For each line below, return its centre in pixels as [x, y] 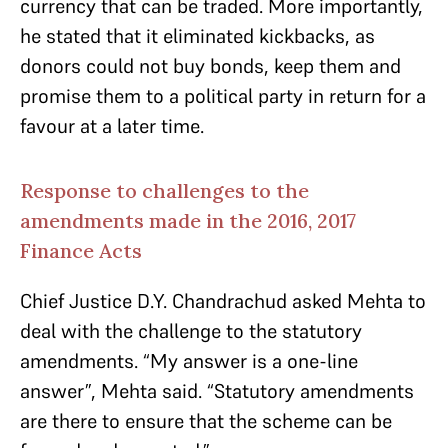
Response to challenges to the [164, 190]
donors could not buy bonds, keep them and [210, 66]
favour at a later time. [114, 126]
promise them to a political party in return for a [223, 96]
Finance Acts [81, 250]
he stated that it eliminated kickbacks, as [197, 36]
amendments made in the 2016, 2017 [188, 220]
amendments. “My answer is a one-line [189, 361]
